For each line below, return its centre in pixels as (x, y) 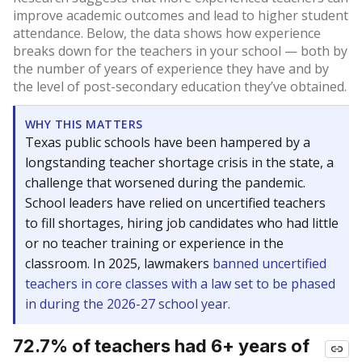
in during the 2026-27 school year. (128, 304)
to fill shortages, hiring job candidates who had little (182, 223)
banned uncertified (269, 263)
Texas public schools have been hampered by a (168, 142)
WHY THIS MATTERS (84, 124)
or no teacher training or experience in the (154, 243)
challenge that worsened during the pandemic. (165, 183)
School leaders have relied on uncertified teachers (175, 203)
